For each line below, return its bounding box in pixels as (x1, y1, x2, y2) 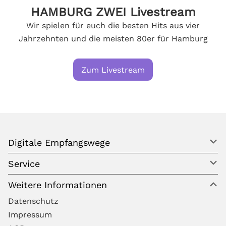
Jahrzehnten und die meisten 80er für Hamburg (18, 34, 208, 43)
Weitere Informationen (8, 180, 107, 190)
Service (8, 158, 40, 169)
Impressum (8, 210, 52, 219)
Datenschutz (8, 196, 59, 206)
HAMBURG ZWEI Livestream (30, 5, 196, 19)
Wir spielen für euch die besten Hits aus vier (26, 21, 200, 30)
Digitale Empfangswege (8, 137, 110, 148)
